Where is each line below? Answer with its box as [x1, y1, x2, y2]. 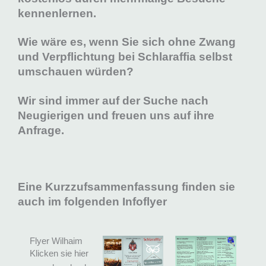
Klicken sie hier [30, 248, 88, 258]
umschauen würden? [18, 65, 134, 78]
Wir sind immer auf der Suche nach [18, 94, 208, 107]
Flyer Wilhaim [30, 236, 83, 246]
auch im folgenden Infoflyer [18, 195, 167, 208]
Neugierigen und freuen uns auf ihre [18, 109, 214, 122]
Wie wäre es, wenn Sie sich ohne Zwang [18, 36, 236, 49]
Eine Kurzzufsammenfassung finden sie [18, 180, 235, 194]
